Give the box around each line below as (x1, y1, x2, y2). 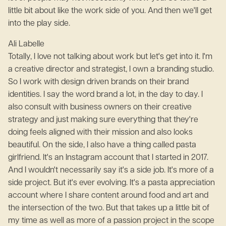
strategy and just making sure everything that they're (8, 116, 198, 124)
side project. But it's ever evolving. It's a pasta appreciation (8, 179, 215, 187)
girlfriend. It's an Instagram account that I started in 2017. (8, 154, 208, 162)
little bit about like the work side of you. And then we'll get (8, 7, 212, 15)
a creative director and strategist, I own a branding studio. (8, 66, 214, 74)
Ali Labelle (8, 40, 48, 48)
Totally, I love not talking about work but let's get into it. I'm (8, 53, 212, 61)
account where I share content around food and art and (8, 192, 208, 200)
